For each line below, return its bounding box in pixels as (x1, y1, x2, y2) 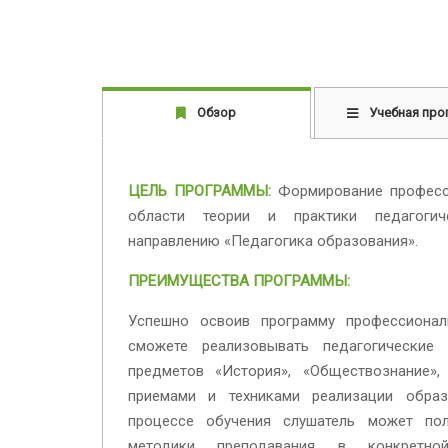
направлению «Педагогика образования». (128, 232, 418, 251)
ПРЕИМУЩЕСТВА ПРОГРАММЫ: (128, 272, 350, 291)
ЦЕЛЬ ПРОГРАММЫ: (128, 182, 279, 201)
